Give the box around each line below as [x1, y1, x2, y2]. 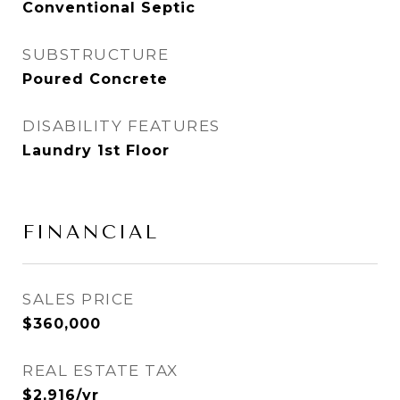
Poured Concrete [22, 71, 168, 87]
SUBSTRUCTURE [22, 46, 169, 63]
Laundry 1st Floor [22, 142, 170, 159]
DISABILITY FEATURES [22, 117, 221, 135]
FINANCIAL [22, 221, 159, 243]
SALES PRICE [22, 290, 135, 308]
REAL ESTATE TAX [22, 362, 179, 379]
